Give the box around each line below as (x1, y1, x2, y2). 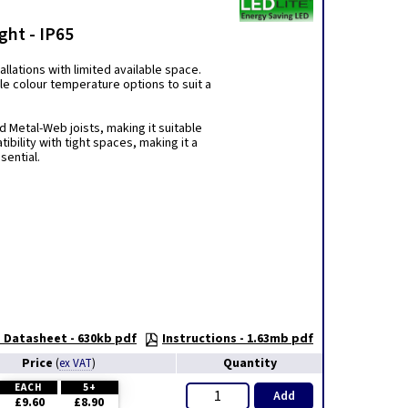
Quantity (222, 354, 277, 372)
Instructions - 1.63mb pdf (162, 330, 313, 348)
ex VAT (59, 355, 92, 372)
